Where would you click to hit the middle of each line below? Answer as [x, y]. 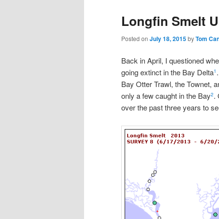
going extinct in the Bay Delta [167, 72]
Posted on [135, 38]
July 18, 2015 [168, 38]
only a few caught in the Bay [166, 96]
